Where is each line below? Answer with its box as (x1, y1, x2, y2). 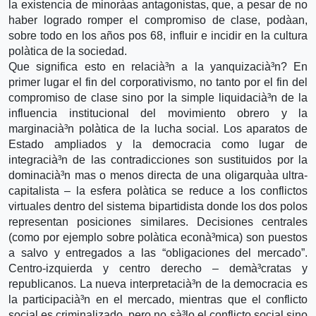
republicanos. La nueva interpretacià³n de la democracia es (8, 277, 308, 290)
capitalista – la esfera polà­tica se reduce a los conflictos (8, 184, 308, 197)
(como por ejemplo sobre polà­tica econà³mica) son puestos (8, 231, 308, 243)
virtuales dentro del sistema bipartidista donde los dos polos (8, 200, 308, 212)
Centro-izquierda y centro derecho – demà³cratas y (8, 262, 308, 274)
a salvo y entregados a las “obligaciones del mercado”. (8, 246, 308, 259)
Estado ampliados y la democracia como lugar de (8, 138, 308, 150)
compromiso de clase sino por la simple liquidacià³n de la (8, 91, 308, 104)
